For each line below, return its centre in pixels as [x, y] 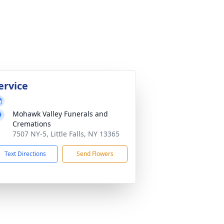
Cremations [32, 124]
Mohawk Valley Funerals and [60, 114]
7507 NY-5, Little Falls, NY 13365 [66, 134]
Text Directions [25, 154]
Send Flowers [95, 154]
